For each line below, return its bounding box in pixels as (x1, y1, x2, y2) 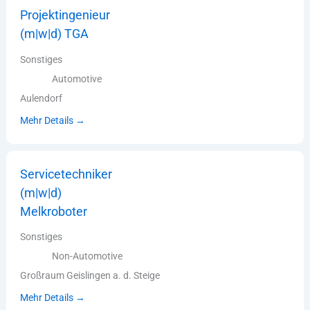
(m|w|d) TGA (20, 26, 89, 42)
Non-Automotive (52, 250, 123, 262)
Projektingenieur (20, 8, 111, 23)
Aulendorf (20, 92, 63, 104)
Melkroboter (20, 203, 88, 219)
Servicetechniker (20, 166, 113, 181)
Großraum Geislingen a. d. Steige (20, 270, 161, 282)
